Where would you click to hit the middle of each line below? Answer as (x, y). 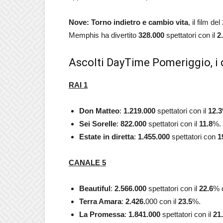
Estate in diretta (107, 137)
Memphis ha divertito (104, 35)
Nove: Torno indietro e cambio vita (128, 22)
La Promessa (102, 214)
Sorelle (104, 124)
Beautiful (95, 188)
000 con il (162, 201)
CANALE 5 (87, 163)
